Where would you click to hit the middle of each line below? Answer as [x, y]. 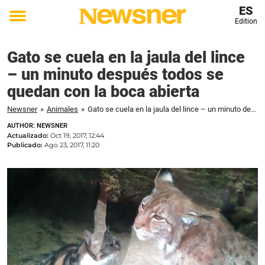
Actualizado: [29, 135]
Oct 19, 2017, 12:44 [77, 135]
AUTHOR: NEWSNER [37, 126]
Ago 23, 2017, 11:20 [72, 145]
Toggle [25, 24]
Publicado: [26, 145]
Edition [246, 21]
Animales [62, 109]
